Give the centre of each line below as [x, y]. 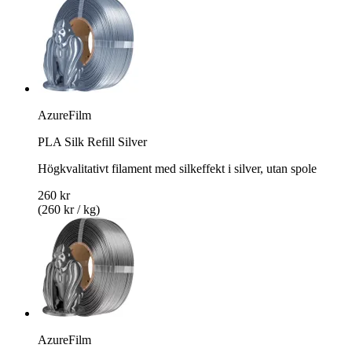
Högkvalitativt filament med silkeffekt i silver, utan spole [177, 168]
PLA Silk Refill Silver [92, 141]
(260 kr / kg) [69, 209]
